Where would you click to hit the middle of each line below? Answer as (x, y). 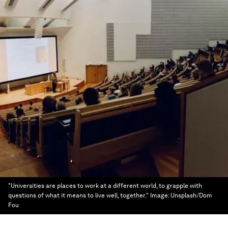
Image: (160, 195)
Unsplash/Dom (191, 195)
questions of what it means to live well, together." (78, 195)
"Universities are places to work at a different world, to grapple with (105, 186)
